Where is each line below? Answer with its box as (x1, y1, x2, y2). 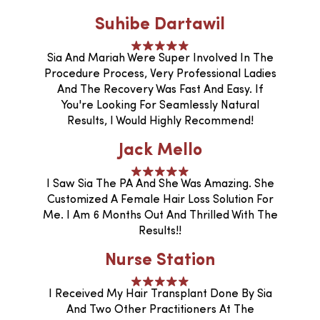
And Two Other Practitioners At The (66, 304, 254, 316)
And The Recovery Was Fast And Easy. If (57, 84, 263, 96)
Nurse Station (105, 251, 215, 269)
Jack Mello (118, 141, 202, 159)
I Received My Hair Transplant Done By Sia (48, 288, 272, 300)
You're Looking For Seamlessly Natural (61, 99, 259, 111)
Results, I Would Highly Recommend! (66, 115, 254, 127)
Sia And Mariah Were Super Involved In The (46, 52, 274, 64)
